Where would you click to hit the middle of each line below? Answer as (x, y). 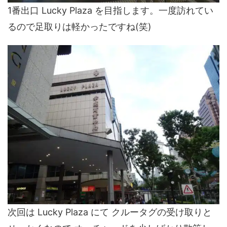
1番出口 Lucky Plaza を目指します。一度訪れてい (110, 10)
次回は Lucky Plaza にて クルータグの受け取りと (110, 212)
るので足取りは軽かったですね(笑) (80, 27)
